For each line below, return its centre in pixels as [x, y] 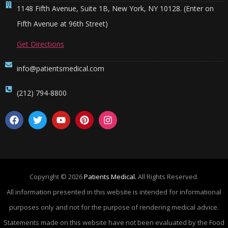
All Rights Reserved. [167, 177]
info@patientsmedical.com [60, 69]
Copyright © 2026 [57, 177]
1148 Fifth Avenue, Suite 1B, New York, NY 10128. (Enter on [115, 9]
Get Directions [40, 44]
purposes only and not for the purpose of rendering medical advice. [114, 207]
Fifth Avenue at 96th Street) [62, 24]
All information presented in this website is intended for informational [114, 192]
